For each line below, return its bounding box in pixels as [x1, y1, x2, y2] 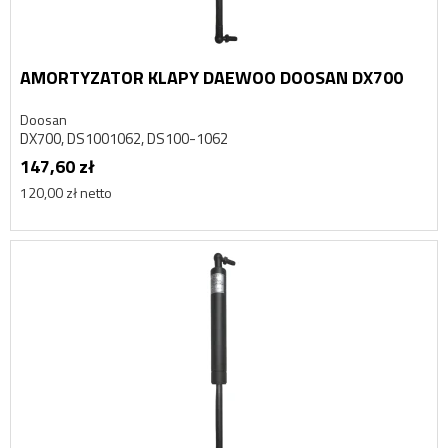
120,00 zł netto [19, 181, 112, 203]
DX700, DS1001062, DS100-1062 [19, 127, 228, 151]
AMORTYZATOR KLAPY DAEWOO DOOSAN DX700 [19, 64, 403, 92]
